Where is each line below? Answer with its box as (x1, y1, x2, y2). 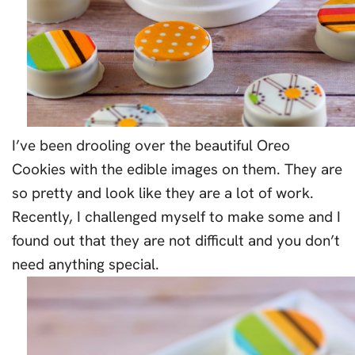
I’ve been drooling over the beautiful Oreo (12, 136, 290, 156)
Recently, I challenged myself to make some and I (12, 207, 341, 227)
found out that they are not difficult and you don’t (12, 231, 340, 251)
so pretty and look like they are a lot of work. (12, 183, 314, 204)
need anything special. (12, 254, 159, 275)
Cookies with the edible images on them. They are (12, 159, 342, 180)
